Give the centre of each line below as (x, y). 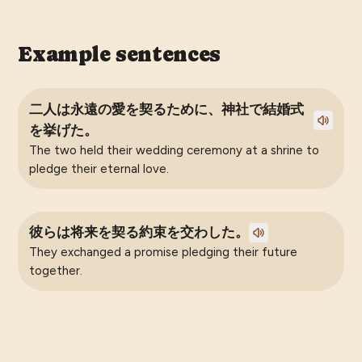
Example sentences (119, 55)
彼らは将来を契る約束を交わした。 (139, 232)
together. (55, 270)
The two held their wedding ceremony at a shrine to (174, 150)
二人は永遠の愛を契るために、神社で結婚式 (166, 109)
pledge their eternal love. (99, 168)
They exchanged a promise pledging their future (163, 252)
